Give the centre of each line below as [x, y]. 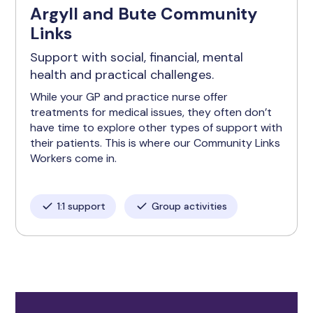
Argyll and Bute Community [144, 14]
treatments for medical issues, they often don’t [151, 112]
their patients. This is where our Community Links [155, 143]
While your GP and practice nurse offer [129, 97]
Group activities [190, 206]
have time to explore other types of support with [156, 128]
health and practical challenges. [122, 75]
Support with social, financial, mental [137, 57]
